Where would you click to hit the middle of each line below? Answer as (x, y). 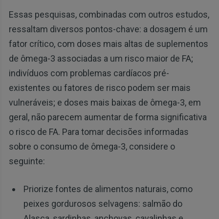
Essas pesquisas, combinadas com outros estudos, (109, 15)
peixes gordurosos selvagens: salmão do (103, 204)
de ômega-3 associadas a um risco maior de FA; (101, 59)
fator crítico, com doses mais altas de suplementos (108, 44)
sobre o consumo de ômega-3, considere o (92, 147)
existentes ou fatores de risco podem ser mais (99, 88)
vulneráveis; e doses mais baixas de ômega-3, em (105, 103)
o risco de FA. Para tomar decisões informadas (99, 132)
